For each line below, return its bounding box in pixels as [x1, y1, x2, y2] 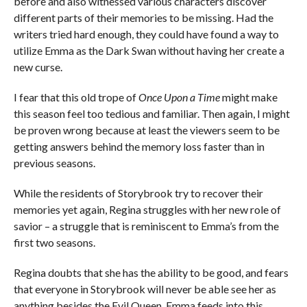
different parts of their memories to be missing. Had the [13, 10, 273, 24]
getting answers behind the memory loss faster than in [13, 139, 265, 153]
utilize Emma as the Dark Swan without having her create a [13, 43, 284, 57]
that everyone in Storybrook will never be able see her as [13, 282, 276, 295]
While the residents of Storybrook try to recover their [13, 186, 263, 199]
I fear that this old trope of [13, 90, 138, 103]
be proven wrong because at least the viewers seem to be [13, 123, 280, 136]
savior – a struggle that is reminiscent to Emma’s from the [13, 219, 279, 232]
